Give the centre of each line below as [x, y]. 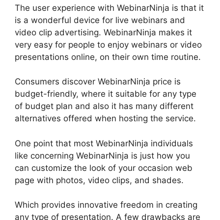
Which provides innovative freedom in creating [106, 205]
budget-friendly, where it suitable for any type [106, 94]
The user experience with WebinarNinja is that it [109, 8]
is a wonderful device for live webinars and [100, 20]
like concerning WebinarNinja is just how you [102, 155]
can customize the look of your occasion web [104, 168]
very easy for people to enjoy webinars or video [108, 44]
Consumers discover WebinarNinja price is [98, 82]
